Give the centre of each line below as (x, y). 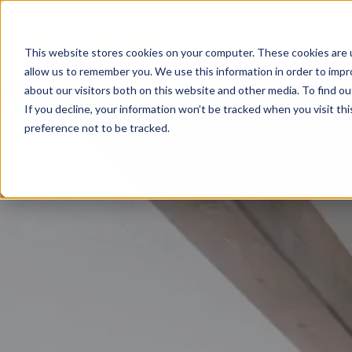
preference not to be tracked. (97, 127)
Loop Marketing (109, 228)
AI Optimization (108, 189)
